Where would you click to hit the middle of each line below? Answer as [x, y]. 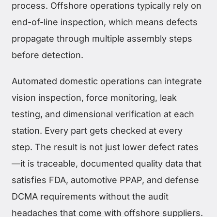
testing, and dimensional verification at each [103, 114]
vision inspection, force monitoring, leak [94, 97]
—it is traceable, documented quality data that [107, 163]
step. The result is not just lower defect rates [105, 147]
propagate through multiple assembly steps [102, 38]
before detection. [47, 55]
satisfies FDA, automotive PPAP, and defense [105, 180]
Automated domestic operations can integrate [107, 81]
